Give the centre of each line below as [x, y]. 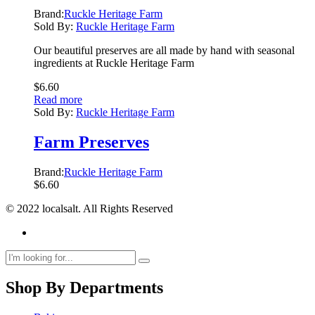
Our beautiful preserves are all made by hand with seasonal [164, 50]
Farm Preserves [91, 142]
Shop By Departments [84, 288]
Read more [58, 99]
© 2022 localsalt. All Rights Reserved [89, 208]
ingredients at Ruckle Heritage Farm [114, 63]
